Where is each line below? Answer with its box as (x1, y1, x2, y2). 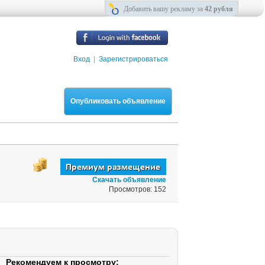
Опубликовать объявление (70, 97, 166, 105)
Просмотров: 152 (109, 185, 166, 193)
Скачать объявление (92, 176, 166, 184)
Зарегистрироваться (99, 55, 168, 63)
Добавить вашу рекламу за (124, 5, 205, 13)
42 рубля (205, 5, 233, 13)
